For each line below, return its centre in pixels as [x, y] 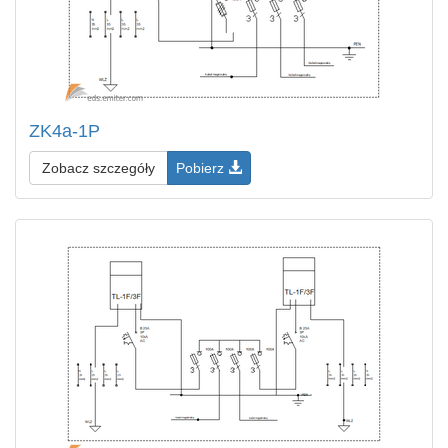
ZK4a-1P [64, 131]
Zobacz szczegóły [98, 168]
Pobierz [202, 168]
